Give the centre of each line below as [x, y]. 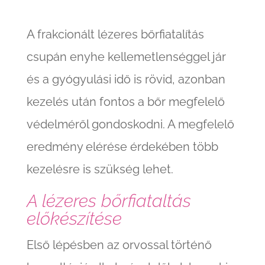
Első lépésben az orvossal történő [119, 245]
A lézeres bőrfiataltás [109, 201]
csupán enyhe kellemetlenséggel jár [126, 57]
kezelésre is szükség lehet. [100, 169]
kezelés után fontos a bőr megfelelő [125, 102]
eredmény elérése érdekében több [122, 147]
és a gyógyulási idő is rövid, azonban [126, 80]
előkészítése [74, 219]
